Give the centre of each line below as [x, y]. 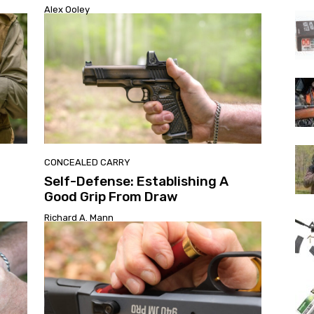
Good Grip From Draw [111, 196]
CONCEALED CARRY [87, 162]
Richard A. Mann [78, 217]
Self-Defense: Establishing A [136, 181]
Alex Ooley [67, 9]
